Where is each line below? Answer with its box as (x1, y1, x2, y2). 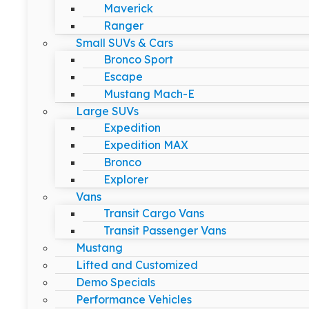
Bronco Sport (103, 52, 173, 66)
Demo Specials (76, 275, 155, 289)
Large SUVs (76, 104, 139, 118)
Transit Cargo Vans (103, 206, 204, 220)
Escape (103, 70, 143, 83)
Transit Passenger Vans (103, 223, 226, 237)
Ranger (103, 19, 143, 32)
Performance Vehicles (76, 292, 192, 306)
